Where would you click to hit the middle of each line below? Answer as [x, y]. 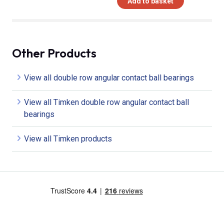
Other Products [54, 53]
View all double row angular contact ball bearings [109, 77]
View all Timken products [68, 138]
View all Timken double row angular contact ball [106, 102]
